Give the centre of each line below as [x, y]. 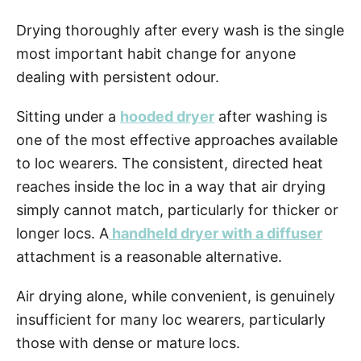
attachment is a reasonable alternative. [149, 257]
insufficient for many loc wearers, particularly [171, 320]
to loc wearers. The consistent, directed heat [170, 163]
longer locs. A [62, 233]
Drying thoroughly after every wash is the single [180, 30]
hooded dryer [167, 116]
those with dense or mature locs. [128, 343]
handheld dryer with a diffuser [216, 233]
